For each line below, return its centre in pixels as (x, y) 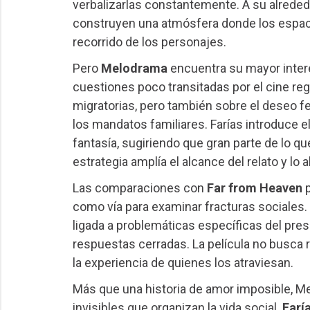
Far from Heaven (254, 188)
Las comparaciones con (139, 188)
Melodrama (134, 69)
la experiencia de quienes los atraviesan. (183, 262)
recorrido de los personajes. (149, 42)
